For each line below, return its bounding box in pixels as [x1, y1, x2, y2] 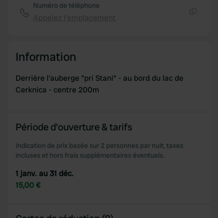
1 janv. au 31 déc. [16, 168, 73, 179]
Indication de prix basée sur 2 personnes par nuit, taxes [16, 141, 183, 150]
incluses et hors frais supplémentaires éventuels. [16, 151, 164, 160]
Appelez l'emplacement [33, 13, 116, 23]
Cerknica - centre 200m [16, 85, 99, 95]
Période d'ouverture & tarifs [16, 121, 132, 133]
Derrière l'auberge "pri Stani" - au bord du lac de [16, 73, 183, 83]
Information [16, 49, 76, 64]
